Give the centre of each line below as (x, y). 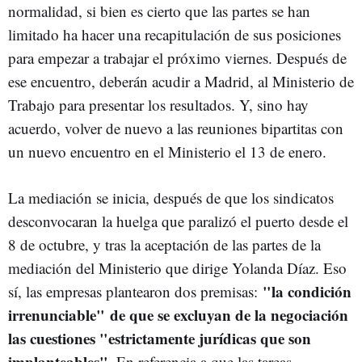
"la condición (305, 291)
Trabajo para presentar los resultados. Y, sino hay (158, 105)
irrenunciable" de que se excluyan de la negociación (178, 315)
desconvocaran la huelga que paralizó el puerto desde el (178, 221)
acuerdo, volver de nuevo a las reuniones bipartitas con (176, 128)
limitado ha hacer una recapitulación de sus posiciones (175, 34)
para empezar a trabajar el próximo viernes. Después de (177, 58)
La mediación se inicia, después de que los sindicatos (171, 198)
